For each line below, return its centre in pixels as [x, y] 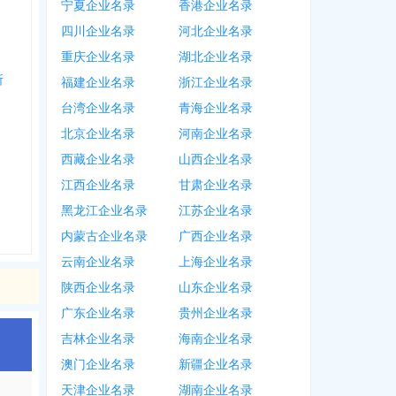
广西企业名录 [216, 237]
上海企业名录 [216, 263]
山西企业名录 [216, 160]
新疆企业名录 [216, 365]
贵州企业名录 [216, 314]
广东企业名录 [98, 314]
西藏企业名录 [98, 160]
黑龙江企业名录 [104, 211]
